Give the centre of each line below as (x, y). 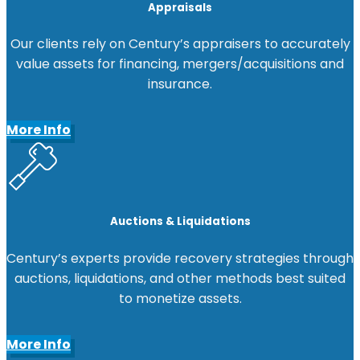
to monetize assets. (180, 298)
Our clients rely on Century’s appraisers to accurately (180, 44)
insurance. (180, 84)
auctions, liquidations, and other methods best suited (180, 278)
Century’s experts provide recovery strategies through (180, 258)
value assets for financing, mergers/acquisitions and (180, 64)
